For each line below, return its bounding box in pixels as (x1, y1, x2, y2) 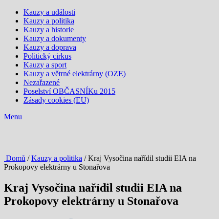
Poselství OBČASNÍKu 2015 (23, 87, 115, 95)
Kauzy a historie (23, 25, 74, 34)
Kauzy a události (23, 8, 75, 16)
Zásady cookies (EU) (23, 96, 89, 104)
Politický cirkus (23, 52, 71, 60)
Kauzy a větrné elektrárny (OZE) (23, 69, 126, 78)
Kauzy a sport (23, 61, 66, 69)
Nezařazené (23, 78, 60, 87)
